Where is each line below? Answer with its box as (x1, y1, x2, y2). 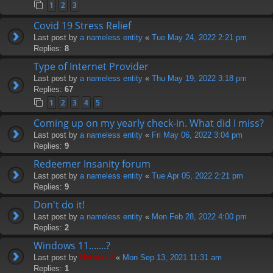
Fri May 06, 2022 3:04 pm (152, 130, 243, 140)
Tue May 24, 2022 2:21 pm (152, 32, 247, 42)
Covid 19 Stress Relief (34, 18, 131, 32)
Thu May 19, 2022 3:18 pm (152, 73, 247, 83)
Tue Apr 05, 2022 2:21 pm (152, 171, 243, 180)
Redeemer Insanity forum (34, 157, 151, 171)
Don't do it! (34, 197, 85, 211)
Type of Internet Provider (34, 59, 149, 73)
